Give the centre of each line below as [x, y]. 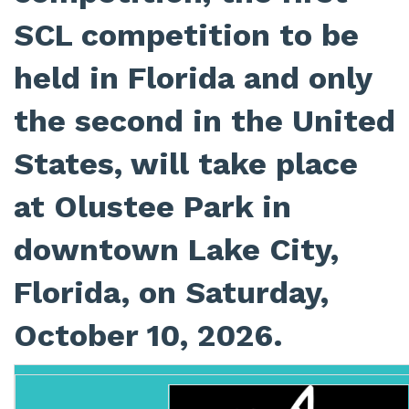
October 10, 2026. [148, 336]
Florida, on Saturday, [171, 293]
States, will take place [186, 164]
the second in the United [204, 121]
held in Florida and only [193, 78]
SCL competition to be [186, 35]
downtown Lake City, [176, 250]
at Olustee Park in [152, 207]
